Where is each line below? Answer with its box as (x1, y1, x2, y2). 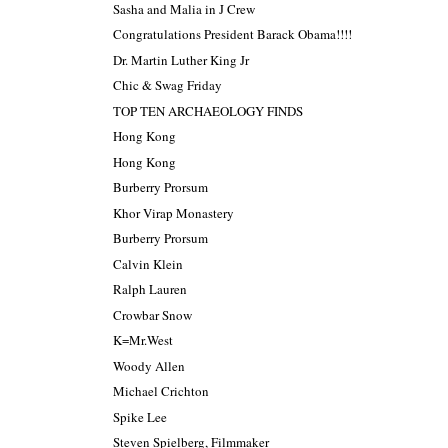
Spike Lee (113, 407, 168, 426)
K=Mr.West (113, 331, 174, 350)
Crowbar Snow (113, 305, 193, 324)
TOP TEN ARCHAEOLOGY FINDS (113, 101, 304, 120)
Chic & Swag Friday (113, 76, 223, 95)
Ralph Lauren (113, 280, 188, 299)
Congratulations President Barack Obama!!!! (113, 25, 353, 44)
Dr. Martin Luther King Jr (113, 50, 250, 69)
